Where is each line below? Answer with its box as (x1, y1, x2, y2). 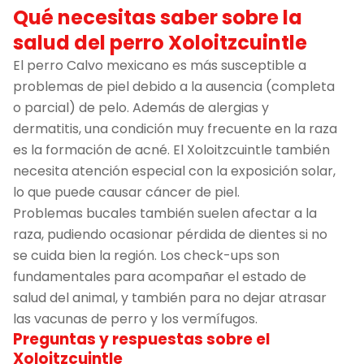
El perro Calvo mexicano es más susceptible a (13, 55, 306, 75)
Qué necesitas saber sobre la (13, 3, 302, 31)
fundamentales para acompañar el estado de (13, 266, 306, 286)
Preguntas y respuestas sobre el (13, 327, 270, 350)
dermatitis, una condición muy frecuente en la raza (13, 119, 337, 138)
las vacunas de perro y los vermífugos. (13, 309, 261, 328)
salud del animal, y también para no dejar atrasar (13, 288, 327, 307)
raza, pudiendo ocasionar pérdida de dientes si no (13, 224, 327, 244)
